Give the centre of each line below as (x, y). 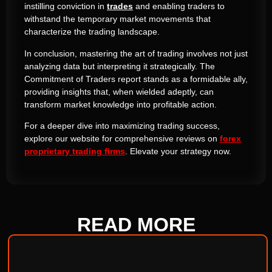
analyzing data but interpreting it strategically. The (120, 66)
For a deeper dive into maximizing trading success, (122, 126)
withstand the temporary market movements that (117, 19)
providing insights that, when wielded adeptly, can (119, 91)
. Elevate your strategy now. (178, 151)
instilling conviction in (66, 6)
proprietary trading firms (75, 151)
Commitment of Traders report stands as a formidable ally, (136, 79)
